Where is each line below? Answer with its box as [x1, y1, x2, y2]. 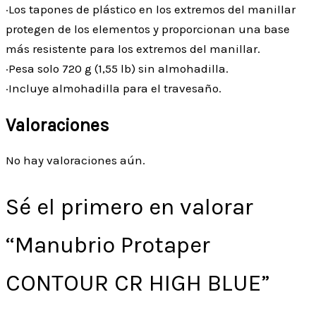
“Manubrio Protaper [6, 231, 210, 259]
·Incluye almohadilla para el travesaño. [6, 81, 221, 96]
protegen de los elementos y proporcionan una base [6, 22, 290, 37]
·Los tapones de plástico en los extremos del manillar [6, 2, 296, 17]
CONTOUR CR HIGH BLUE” [6, 269, 270, 297]
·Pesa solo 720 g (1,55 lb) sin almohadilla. [6, 61, 229, 76]
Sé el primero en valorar [6, 193, 253, 221]
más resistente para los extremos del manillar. [6, 42, 260, 56]
